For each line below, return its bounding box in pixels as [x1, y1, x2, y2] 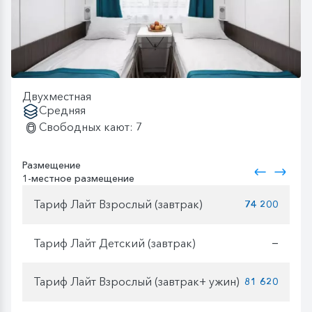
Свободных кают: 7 [39, 119, 142, 134]
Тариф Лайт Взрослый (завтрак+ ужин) [33, 274, 240, 289]
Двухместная [22, 88, 91, 103]
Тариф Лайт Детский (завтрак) [33, 236, 196, 251]
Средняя [39, 102, 86, 117]
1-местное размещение [22, 171, 134, 185]
